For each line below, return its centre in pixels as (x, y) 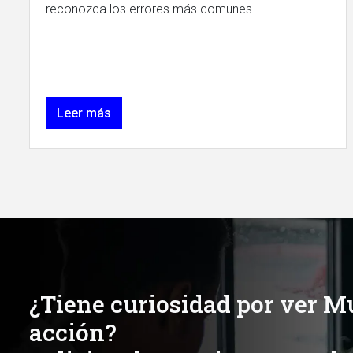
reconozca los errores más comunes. (150, 9)
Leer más (84, 113)
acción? (73, 332)
